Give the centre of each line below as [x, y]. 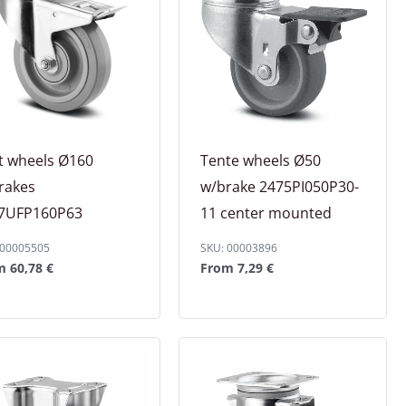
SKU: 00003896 [238, 248]
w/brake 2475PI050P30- [279, 187]
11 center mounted [266, 213]
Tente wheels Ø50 [260, 161]
